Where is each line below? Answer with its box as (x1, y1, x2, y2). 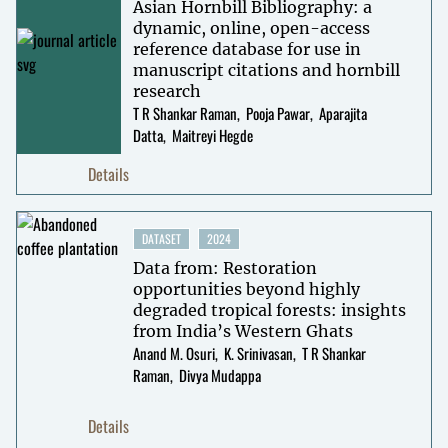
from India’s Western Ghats (132, 320, 353, 341)
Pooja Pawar (245, 101, 310, 124)
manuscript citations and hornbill (132, 59, 400, 80)
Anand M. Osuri (132, 341, 215, 364)
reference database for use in (132, 38, 361, 59)
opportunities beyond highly (132, 278, 360, 299)
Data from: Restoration (132, 257, 317, 278)
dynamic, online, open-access (132, 17, 370, 38)
